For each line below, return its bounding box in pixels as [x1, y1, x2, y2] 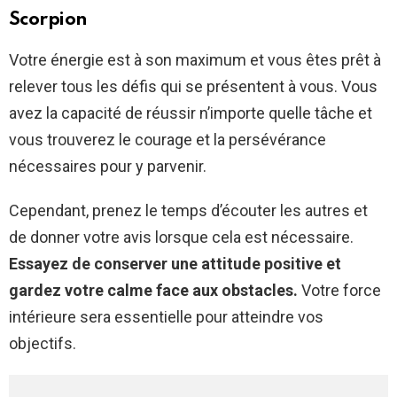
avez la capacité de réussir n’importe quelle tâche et [9, 104, 372, 123]
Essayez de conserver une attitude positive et [9, 254, 341, 274]
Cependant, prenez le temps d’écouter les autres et [9, 201, 368, 221]
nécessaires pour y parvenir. [9, 157, 206, 176]
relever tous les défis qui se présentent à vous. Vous [9, 77, 378, 97]
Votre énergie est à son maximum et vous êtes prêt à [9, 51, 381, 70]
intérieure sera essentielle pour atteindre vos [9, 307, 323, 327]
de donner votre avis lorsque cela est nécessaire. [9, 228, 354, 247]
